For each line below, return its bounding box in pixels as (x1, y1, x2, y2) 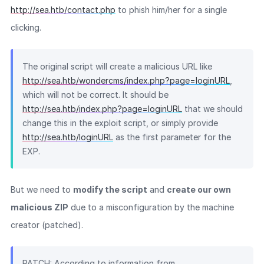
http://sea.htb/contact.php (10, 5, 115, 15)
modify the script (72, 184, 147, 194)
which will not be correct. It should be (22, 89, 169, 100)
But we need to (10, 184, 73, 194)
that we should (182, 103, 243, 114)
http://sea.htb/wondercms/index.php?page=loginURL (22, 75, 230, 85)
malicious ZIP (10, 202, 68, 212)
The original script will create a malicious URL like (22, 61, 213, 71)
